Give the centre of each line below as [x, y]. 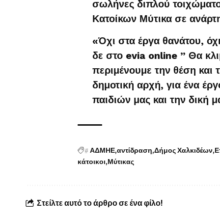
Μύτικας [121, 162]
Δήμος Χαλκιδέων [183, 150]
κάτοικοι [92, 162]
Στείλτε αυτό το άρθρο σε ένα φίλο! [100, 203]
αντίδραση [135, 150]
